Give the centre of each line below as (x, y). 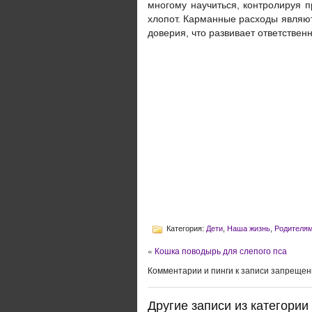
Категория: (185, 228)
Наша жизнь (249, 228)
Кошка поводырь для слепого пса (221, 250)
